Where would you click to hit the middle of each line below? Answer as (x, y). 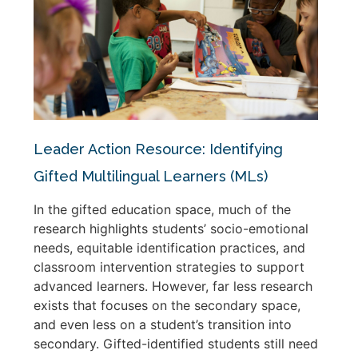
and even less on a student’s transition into (163, 324)
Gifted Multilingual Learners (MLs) (151, 176)
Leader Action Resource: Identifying (158, 149)
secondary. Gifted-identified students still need (176, 343)
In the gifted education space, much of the (162, 209)
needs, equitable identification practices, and (169, 247)
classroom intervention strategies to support (169, 267)
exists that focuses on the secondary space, (167, 305)
